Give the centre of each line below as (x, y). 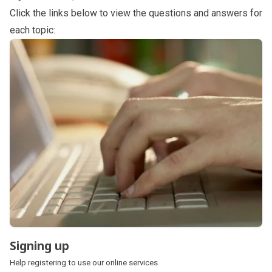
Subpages (31, 45)
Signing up (39, 246)
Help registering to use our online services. (85, 263)
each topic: (32, 30)
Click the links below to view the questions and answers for (136, 13)
